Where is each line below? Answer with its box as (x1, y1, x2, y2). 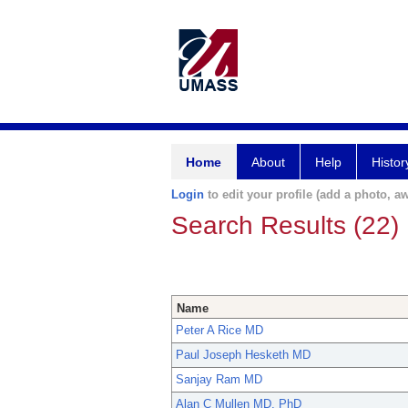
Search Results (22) (171, 211, 399, 240)
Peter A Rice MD (176, 323, 263, 338)
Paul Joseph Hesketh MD (176, 348, 311, 362)
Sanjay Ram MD (176, 372, 262, 387)
